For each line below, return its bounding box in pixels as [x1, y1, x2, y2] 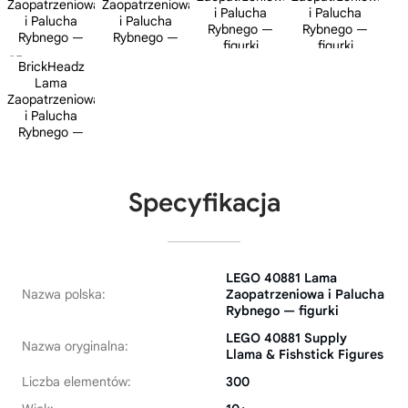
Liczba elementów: [22, 373, 131, 390]
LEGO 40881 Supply [226, 330, 347, 346]
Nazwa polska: [22, 286, 106, 302]
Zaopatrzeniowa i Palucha [226, 286, 384, 302]
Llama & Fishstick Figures [226, 346, 383, 362]
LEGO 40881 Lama [226, 270, 337, 286]
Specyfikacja [127, 187, 280, 219]
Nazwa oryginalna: [22, 338, 128, 354]
